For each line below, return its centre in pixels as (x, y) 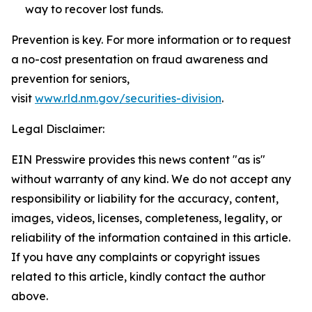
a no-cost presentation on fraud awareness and (140, 59)
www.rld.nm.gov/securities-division (128, 98)
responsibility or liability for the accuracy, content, (145, 198)
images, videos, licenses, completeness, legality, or (147, 218)
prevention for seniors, (70, 79)
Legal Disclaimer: (58, 129)
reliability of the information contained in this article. (151, 237)
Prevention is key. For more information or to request (151, 40)
